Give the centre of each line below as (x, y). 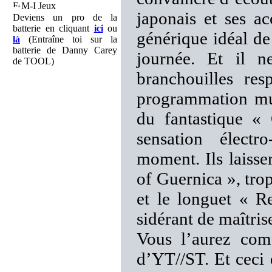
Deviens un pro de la (65, 17)
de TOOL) (33, 61)
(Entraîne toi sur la (69, 39)
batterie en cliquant (53, 28)
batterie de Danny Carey (65, 50)
